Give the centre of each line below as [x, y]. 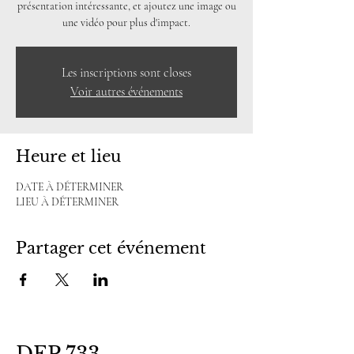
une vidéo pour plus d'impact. [126, 23]
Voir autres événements [126, 92]
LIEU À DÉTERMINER [67, 202]
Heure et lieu [68, 156]
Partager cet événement [111, 248]
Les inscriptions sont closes [126, 73]
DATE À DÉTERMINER [70, 187]
